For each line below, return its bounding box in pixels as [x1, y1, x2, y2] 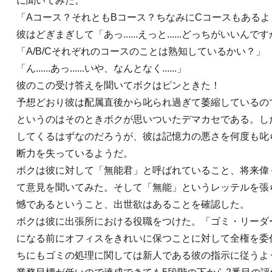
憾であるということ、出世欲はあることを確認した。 [16, 199, 250, 209]
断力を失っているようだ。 [16, 148, 133, 158]
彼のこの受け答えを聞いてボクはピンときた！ [16, 80, 220, 90]
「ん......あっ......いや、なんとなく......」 [16, 63, 186, 73]
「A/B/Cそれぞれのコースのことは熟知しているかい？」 [16, 46, 265, 56]
